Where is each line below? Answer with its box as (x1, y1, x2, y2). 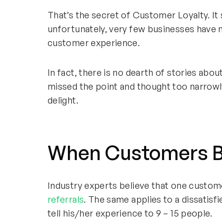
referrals (48, 194, 84, 205)
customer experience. (48, 37, 140, 48)
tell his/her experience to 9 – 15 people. (48, 208, 213, 219)
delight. (48, 95, 78, 106)
